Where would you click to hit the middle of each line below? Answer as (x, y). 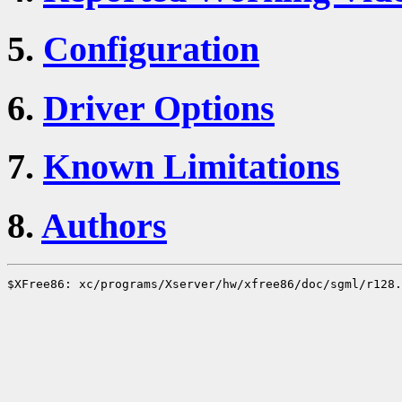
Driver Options (159, 108)
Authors (104, 226)
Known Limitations (192, 167)
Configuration (151, 48)
